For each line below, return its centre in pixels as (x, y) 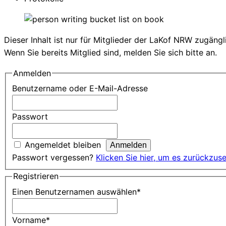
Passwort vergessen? (54, 158)
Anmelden (32, 73)
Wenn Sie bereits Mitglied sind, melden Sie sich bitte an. (110, 52)
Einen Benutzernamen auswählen (74, 192)
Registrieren (36, 176)
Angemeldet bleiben (63, 145)
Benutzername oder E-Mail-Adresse (80, 89)
